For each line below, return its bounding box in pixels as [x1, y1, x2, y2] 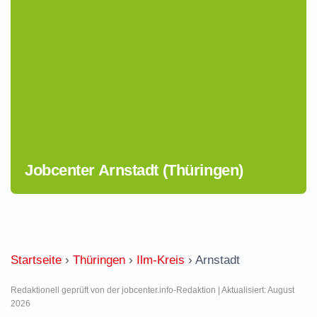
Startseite [11, 253, 62, 267]
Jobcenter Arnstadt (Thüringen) [25, 161, 243, 179]
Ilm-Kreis [137, 253, 185, 267]
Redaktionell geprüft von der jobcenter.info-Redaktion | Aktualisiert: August [11, 285, 294, 295]
